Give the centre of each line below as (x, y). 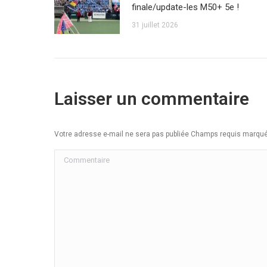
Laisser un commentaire (152, 99)
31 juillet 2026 (155, 25)
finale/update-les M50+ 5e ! (185, 7)
